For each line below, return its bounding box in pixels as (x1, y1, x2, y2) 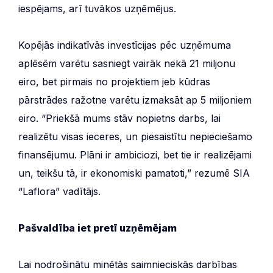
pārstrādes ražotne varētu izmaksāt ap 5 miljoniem (18, 93, 252, 106)
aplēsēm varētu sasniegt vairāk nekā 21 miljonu (18, 57, 235, 69)
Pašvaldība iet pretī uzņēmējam (18, 221, 177, 234)
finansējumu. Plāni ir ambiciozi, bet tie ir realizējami (18, 148, 252, 161)
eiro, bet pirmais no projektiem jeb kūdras (18, 75, 210, 88)
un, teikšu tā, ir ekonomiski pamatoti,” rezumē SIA (18, 166, 250, 179)
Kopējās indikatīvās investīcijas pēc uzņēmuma (18, 38, 231, 51)
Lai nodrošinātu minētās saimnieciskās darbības (18, 258, 237, 271)
